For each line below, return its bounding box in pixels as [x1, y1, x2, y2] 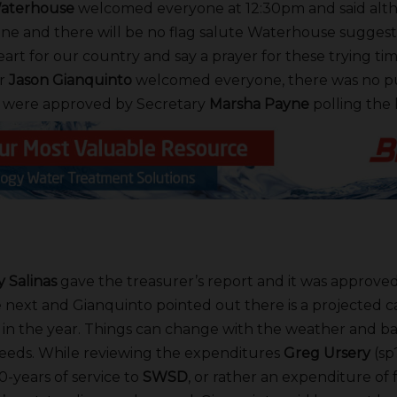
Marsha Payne [208, 96, 309, 113]
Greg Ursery [283, 344, 370, 362]
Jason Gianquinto [8, 72, 132, 90]
